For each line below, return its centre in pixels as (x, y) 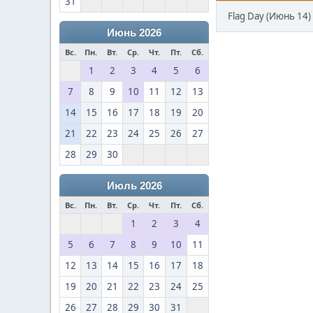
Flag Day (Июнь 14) (269, 16)
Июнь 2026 (134, 33)
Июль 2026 (134, 186)
